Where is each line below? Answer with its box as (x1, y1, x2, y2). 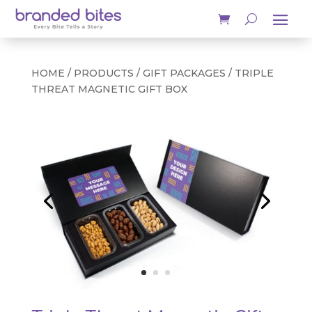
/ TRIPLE (225, 67, 274, 79)
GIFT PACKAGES (142, 67, 226, 79)
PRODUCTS (73, 67, 134, 79)
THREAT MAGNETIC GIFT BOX (31, 83, 187, 95)
